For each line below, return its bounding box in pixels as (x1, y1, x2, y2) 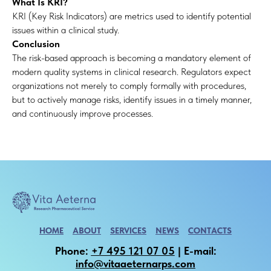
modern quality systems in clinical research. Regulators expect (12, 66, 251, 77)
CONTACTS (188, 225, 232, 235)
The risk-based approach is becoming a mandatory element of (12, 52, 251, 64)
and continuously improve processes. (12, 108, 153, 119)
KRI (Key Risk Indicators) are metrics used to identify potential (12, 10, 251, 22)
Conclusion (12, 38, 60, 50)
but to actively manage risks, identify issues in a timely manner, (12, 94, 252, 105)
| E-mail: (174, 244, 217, 257)
